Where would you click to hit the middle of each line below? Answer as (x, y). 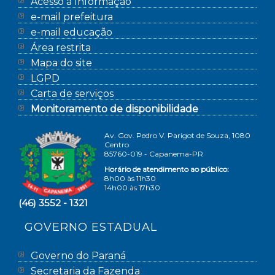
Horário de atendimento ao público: (167, 169)
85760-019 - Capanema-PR (154, 154)
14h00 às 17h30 (133, 188)
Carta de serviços (72, 94)
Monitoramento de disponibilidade (115, 109)
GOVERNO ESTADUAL (91, 227)
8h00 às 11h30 (130, 178)
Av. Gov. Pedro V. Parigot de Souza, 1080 (178, 135)
